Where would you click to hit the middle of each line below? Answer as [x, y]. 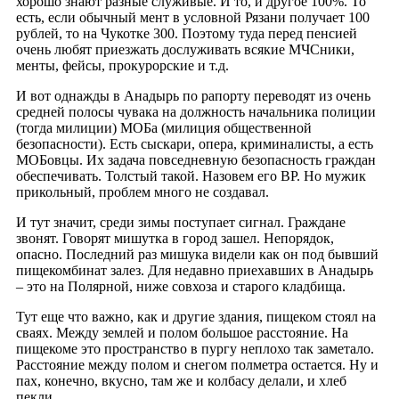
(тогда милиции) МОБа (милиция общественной [164, 127]
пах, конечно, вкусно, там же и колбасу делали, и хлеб [181, 380]
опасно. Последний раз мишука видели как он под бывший [197, 254]
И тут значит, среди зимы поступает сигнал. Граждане [181, 222]
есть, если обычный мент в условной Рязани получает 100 [193, 17]
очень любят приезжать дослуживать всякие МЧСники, [185, 49]
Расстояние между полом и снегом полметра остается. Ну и [197, 364]
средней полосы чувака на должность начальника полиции [196, 111]
